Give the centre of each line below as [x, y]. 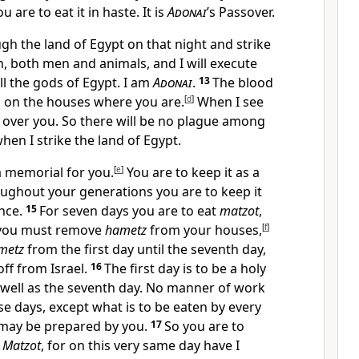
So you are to [204, 326]
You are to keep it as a [192, 172]
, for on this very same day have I [140, 345]
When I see [229, 102]
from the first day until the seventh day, [145, 249]
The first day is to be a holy [185, 268]
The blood [243, 83]
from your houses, [204, 230]
